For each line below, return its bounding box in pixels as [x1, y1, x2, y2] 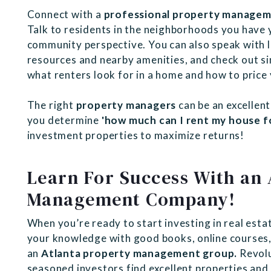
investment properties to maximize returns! [27, 129, 245, 142]
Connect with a [27, 8, 104, 21]
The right [27, 99, 74, 112]
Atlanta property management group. [41, 247, 238, 260]
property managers [73, 99, 177, 112]
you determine [27, 114, 102, 127]
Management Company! [27, 187, 235, 212]
